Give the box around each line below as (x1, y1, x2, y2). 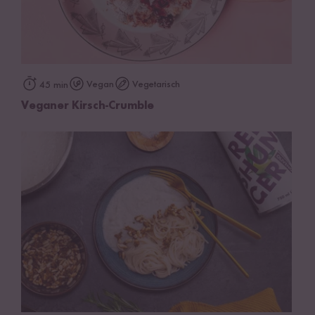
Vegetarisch (132, 79, 180, 90)
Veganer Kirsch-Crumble (21, 101, 154, 112)
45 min (39, 80, 68, 91)
